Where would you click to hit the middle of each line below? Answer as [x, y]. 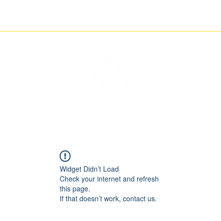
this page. [75, 189]
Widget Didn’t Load [89, 169]
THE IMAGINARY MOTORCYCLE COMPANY [111, 111]
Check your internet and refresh [109, 179]
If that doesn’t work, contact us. [108, 199]
